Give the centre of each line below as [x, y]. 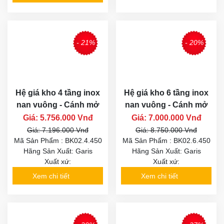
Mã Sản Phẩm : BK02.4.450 [58, 141]
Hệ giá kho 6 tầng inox [166, 93]
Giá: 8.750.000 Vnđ [166, 130]
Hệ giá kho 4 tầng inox [58, 93]
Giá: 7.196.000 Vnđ [58, 130]
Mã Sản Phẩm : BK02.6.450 [166, 141]
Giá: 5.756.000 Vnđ [58, 118]
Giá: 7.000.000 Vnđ [166, 118]
